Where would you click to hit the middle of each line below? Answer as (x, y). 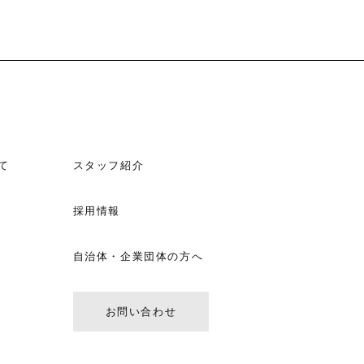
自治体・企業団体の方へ (138, 256)
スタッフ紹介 (108, 165)
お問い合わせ (141, 311)
